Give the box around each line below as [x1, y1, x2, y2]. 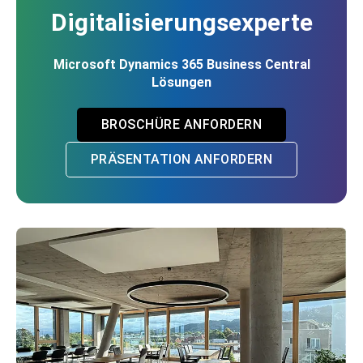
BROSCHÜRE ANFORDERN [100, 117, 263, 132]
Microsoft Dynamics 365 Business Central [53, 57, 310, 72]
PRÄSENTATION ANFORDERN [90, 152, 273, 167]
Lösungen [152, 75, 211, 90]
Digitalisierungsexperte [50, 8, 313, 36]
